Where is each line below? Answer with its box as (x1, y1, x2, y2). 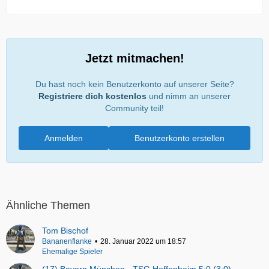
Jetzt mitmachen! (85, 52, 184, 65)
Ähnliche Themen (6, 199, 90, 212)
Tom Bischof (42, 226, 88, 236)
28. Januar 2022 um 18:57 (100, 237, 186, 246)
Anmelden (44, 133, 83, 144)
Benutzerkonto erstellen (134, 133, 225, 144)
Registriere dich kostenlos (38, 91, 147, 101)
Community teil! (105, 103, 164, 113)
